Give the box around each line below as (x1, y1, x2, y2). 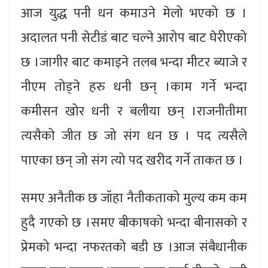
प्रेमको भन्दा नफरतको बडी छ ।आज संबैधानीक (21, 236, 247, 259)
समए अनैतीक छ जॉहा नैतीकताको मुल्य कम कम (21, 187, 247, 210)
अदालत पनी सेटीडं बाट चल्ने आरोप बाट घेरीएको (21, 27, 247, 50)
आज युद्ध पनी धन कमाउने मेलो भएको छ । (21, 2, 247, 25)
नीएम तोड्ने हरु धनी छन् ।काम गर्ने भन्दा (21, 76, 247, 99)
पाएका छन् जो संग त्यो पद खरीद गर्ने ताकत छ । (21, 150, 243, 172)
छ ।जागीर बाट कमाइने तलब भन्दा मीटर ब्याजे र (21, 51, 247, 74)
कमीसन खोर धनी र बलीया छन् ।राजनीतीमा (21, 100, 247, 123)
